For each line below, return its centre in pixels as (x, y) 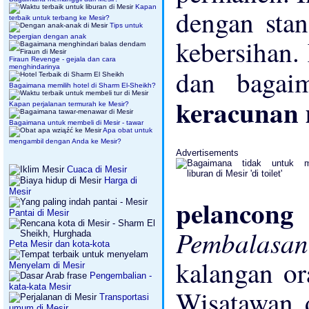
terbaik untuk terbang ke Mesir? (59, 18)
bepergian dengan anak (48, 36)
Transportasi (124, 297)
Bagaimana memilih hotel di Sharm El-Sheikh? (82, 85)
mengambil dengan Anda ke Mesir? (65, 141)
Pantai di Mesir (39, 213)
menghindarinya (34, 67)
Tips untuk (126, 25)
